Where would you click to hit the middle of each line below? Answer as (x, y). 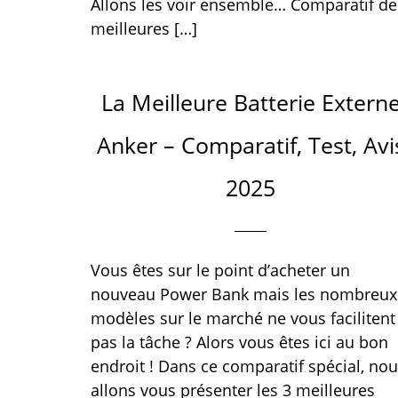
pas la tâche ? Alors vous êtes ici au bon (239, 342)
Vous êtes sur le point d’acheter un (220, 270)
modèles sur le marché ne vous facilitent (243, 318)
